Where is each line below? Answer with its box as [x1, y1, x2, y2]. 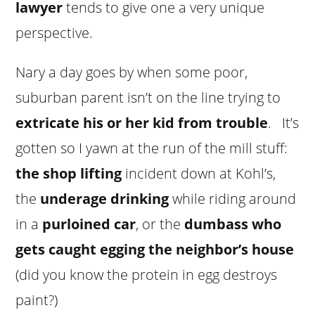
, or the [136, 214, 185, 233]
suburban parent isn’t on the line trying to [15, 87, 281, 107]
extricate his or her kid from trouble [15, 112, 269, 132]
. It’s [268, 112, 300, 132]
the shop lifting [15, 163, 122, 183]
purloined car [42, 214, 136, 233]
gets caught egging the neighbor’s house [15, 239, 295, 259]
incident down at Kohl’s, [122, 163, 276, 183]
